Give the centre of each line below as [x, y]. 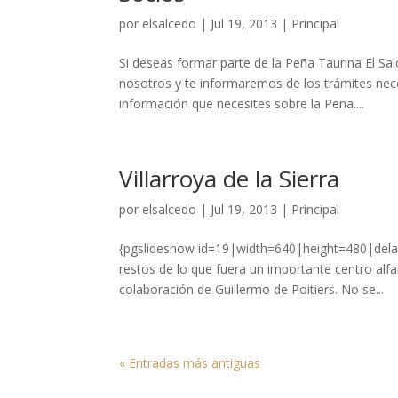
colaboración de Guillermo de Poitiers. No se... [252, 289]
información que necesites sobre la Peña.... [242, 103]
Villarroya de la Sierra [230, 179]
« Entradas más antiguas [190, 363]
